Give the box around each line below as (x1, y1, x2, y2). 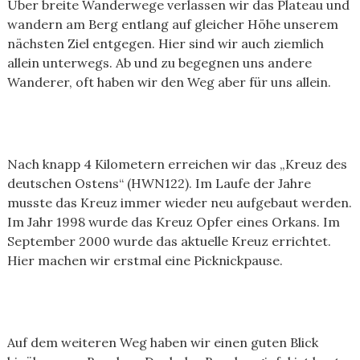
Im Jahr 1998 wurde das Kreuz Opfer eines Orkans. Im (6, 214, 340, 230)
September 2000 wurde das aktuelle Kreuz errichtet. (6, 233, 331, 249)
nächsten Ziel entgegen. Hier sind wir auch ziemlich (6, 35, 324, 51)
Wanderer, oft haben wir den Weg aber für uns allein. (6, 74, 331, 90)
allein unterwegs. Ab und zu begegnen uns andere (6, 55, 312, 71)
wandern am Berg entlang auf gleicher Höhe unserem (6, 16, 338, 32)
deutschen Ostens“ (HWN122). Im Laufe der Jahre (6, 175, 311, 191)
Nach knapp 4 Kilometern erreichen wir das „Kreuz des (6, 156, 347, 172)
